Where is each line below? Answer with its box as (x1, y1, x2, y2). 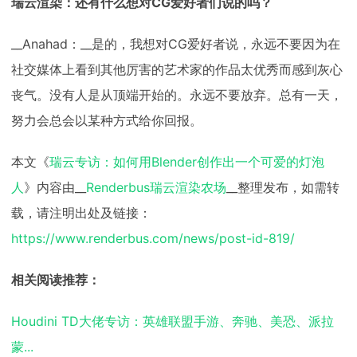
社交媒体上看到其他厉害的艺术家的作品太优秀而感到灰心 (11, 61, 343, 77)
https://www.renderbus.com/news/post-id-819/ (11, 229, 295, 246)
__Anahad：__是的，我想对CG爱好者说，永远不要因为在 (11, 35, 340, 52)
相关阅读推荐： (11, 271, 100, 288)
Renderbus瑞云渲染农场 (86, 178, 226, 195)
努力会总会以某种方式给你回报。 (11, 112, 202, 128)
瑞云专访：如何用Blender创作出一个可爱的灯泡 (49, 153, 324, 170)
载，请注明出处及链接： (11, 204, 151, 221)
